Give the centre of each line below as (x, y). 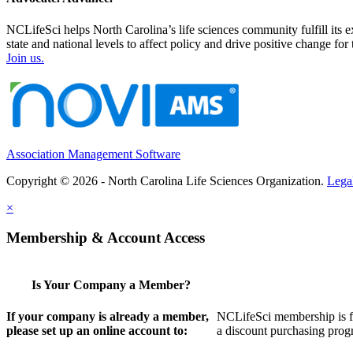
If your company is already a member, (108, 316)
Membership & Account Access (106, 238)
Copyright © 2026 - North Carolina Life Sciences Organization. (167, 180)
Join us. (25, 58)
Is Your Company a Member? (111, 285)
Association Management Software (93, 154)
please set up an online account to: (97, 330)
